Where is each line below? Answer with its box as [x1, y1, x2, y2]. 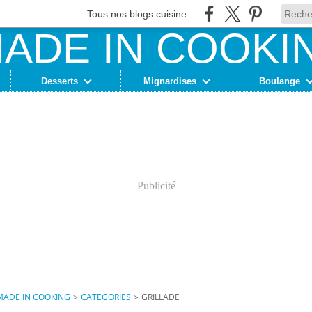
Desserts [41, 75, 79, 86]
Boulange [258, 75, 300, 86]
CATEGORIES [81, 291, 131, 303]
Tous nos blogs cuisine [87, 8, 187, 19]
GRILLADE [141, 291, 180, 303]
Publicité [136, 180, 175, 192]
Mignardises [143, 75, 196, 86]
